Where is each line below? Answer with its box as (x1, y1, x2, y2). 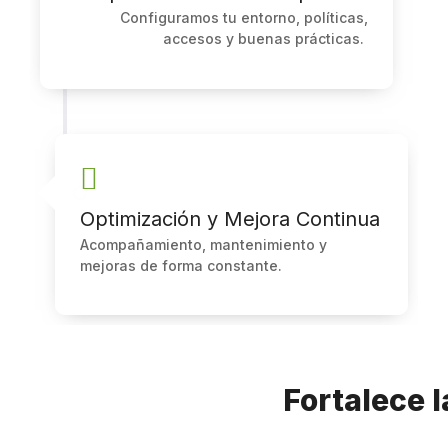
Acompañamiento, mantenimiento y (80, 235, 327, 253)
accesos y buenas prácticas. (163, 30, 368, 48)
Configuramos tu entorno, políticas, (120, 9, 368, 27)
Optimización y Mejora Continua (80, 206, 380, 231)
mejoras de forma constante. (80, 256, 282, 274)
